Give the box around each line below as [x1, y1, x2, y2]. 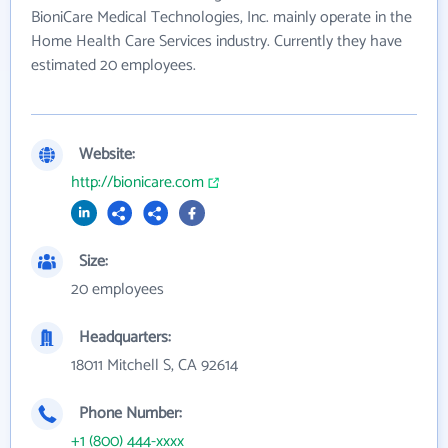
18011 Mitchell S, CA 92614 [71, 351, 238, 379]
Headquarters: [79, 323, 171, 351]
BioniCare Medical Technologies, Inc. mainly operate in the [31, 3, 412, 31]
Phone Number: [79, 399, 182, 427]
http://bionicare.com [71, 168, 204, 196]
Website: [79, 140, 135, 168]
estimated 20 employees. [31, 51, 196, 79]
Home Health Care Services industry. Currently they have [31, 27, 402, 55]
